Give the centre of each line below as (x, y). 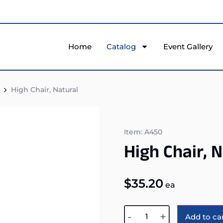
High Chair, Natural (44, 89)
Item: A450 (143, 132)
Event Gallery (188, 46)
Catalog (121, 46)
